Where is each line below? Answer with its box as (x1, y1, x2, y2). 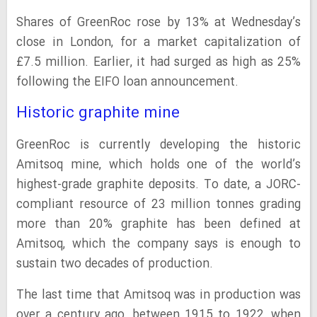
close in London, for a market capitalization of (16, 33, 301, 52)
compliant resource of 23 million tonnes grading (16, 195, 301, 214)
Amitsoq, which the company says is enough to (16, 235, 301, 254)
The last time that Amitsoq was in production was (16, 286, 301, 305)
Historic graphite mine (16, 101, 180, 126)
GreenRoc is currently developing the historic (16, 136, 301, 155)
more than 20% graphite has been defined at (16, 215, 301, 234)
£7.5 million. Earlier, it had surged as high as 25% (16, 53, 301, 72)
